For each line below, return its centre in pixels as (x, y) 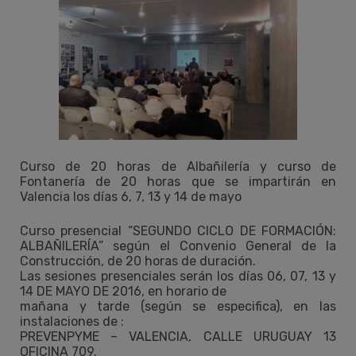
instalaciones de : (72, 321)
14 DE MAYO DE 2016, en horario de (123, 291)
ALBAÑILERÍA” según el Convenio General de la (178, 246)
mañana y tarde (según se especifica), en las (178, 306)
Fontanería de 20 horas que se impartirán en (178, 181)
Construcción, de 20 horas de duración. (138, 261)
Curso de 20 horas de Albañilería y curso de (178, 166)
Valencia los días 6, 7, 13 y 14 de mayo (131, 196)
